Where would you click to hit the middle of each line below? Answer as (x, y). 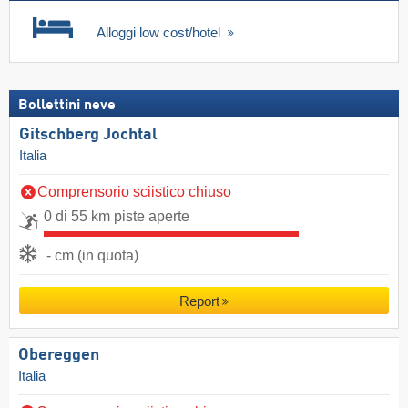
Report (199, 301)
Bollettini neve (67, 105)
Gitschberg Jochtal (88, 134)
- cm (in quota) (92, 255)
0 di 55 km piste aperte (117, 216)
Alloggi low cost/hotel (160, 32)
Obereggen (59, 355)
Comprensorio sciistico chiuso (134, 191)
